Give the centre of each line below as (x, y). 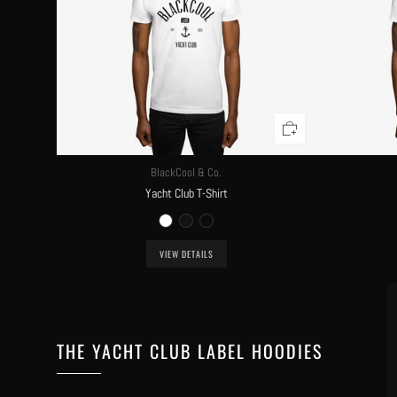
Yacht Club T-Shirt (186, 193)
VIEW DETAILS (186, 253)
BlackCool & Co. (187, 172)
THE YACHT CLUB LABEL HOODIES (189, 350)
